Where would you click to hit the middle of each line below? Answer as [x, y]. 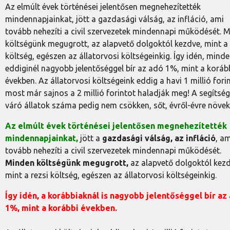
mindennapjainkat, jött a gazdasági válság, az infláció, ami [114, 19]
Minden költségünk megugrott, [67, 163]
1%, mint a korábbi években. [61, 208]
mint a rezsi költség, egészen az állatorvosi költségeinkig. [111, 175]
